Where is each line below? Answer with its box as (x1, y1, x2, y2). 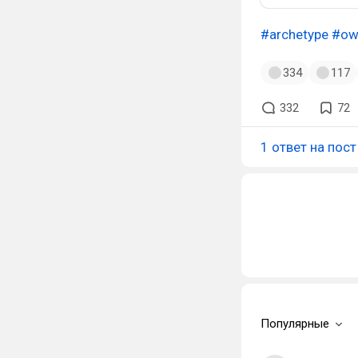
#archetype (261, 26, 328, 42)
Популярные (261, 316, 329, 331)
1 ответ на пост (261, 139, 356, 155)
